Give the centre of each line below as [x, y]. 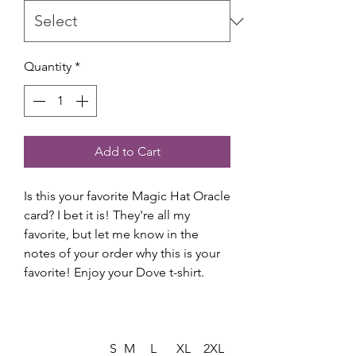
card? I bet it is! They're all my [107, 215]
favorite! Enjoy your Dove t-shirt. [116, 273]
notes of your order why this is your [122, 253]
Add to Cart [127, 152]
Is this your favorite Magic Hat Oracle [127, 196]
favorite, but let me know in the [111, 234]
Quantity [48, 67]
